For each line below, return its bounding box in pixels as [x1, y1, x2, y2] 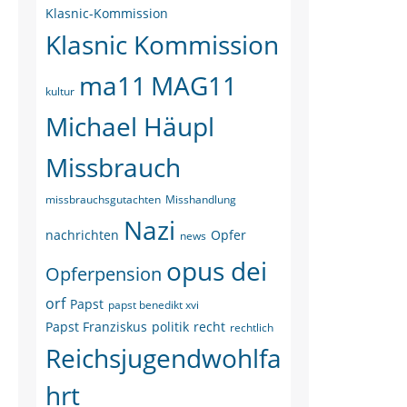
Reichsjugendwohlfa [45, 341, 282, 375]
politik [152, 318, 189, 335]
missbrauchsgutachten [45, 192, 161, 207]
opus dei [166, 253, 267, 288]
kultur [45, 84, 74, 99]
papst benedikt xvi [108, 297, 199, 313]
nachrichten [45, 226, 119, 243]
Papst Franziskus [45, 318, 147, 335]
